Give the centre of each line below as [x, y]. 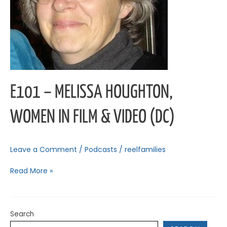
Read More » [31, 171]
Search [22, 214]
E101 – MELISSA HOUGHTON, [91, 93]
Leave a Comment [44, 150]
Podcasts [101, 150]
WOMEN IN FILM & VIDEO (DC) [92, 118]
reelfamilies [145, 150]
